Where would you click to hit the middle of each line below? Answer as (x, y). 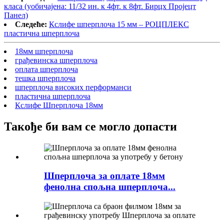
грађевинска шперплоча (56, 60)
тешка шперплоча (45, 78)
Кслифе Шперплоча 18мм (59, 105)
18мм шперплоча (44, 51)
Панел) (16, 15)
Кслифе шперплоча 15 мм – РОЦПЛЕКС (119, 24)
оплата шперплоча (46, 69)
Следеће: (31, 24)
